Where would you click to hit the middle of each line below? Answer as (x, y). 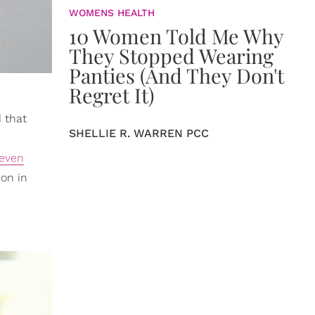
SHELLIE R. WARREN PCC (139, 133)
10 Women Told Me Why (176, 36)
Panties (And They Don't (176, 75)
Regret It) (111, 95)
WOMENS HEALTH (112, 13)
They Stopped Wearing (171, 56)
